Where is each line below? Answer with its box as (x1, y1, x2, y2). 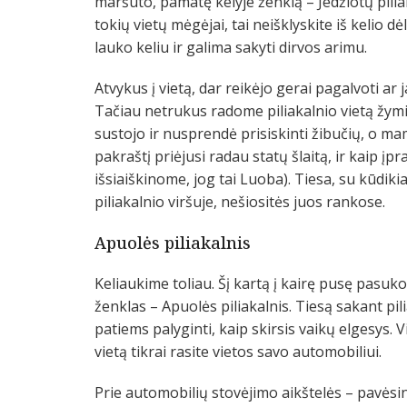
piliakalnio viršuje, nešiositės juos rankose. (94, 192, 385, 213)
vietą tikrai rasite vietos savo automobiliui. (94, 342, 382, 362)
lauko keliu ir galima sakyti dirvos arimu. (94, 37, 367, 58)
